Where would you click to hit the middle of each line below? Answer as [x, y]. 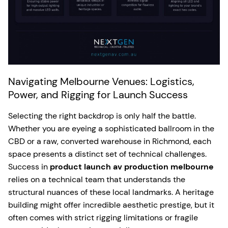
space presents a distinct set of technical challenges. [107, 154]
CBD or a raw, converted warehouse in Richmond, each [110, 141]
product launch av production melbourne [132, 166]
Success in [29, 166]
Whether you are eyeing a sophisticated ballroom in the [111, 128]
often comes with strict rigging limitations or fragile [103, 217]
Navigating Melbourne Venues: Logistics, [101, 81]
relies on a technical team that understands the [97, 179]
